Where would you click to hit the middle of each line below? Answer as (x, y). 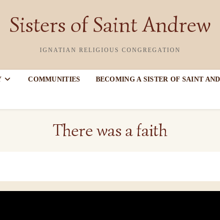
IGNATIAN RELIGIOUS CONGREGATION (110, 50)
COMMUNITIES (54, 79)
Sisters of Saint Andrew (110, 25)
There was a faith (110, 130)
